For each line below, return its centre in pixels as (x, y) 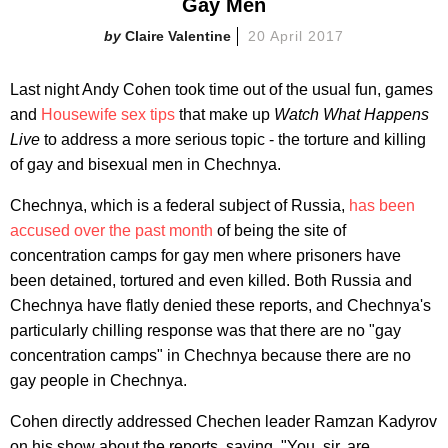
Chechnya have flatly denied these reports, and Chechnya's (220, 305)
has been (382, 205)
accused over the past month (111, 230)
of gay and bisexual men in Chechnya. (145, 164)
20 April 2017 (296, 35)
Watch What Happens (351, 114)
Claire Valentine (178, 35)
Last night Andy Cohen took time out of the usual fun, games (221, 89)
